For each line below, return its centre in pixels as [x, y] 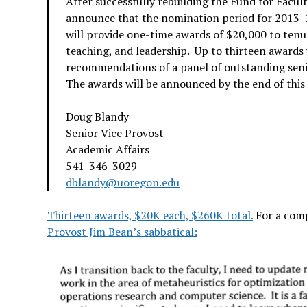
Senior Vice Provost [114, 133]
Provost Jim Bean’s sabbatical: [122, 232]
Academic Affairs [107, 149]
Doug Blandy [97, 116]
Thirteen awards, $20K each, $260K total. [150, 215]
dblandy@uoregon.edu [122, 182]
